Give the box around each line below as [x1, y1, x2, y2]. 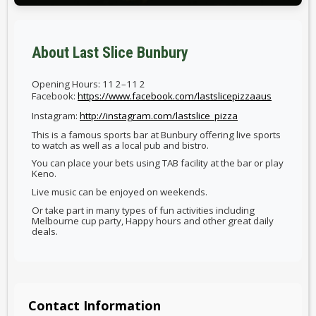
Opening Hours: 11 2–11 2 [32, 77, 145, 90]
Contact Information [28, 297, 161, 315]
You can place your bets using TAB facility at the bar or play [32, 157, 284, 170]
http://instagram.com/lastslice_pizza [80, 109, 238, 123]
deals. [32, 224, 58, 238]
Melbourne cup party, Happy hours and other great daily [32, 214, 274, 227]
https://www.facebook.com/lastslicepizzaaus [78, 89, 272, 102]
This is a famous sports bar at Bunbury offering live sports [32, 128, 281, 141]
